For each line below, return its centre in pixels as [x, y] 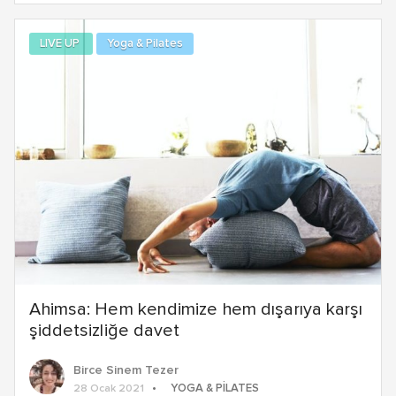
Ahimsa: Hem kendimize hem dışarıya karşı [196, 309]
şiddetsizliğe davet [104, 330]
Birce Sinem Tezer [126, 370]
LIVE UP [61, 44]
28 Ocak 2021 [109, 388]
